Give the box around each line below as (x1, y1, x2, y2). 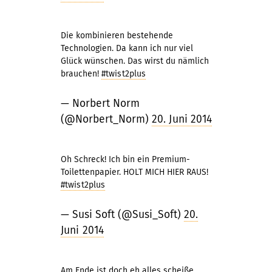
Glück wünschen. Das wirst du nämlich (61, 56, 209, 66)
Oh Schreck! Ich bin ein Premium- (61, 154, 190, 165)
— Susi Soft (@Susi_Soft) (61, 208, 184, 221)
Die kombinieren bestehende (61, 30, 173, 41)
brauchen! (61, 69, 101, 79)
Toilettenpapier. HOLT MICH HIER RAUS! (61, 167, 208, 177)
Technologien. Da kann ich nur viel (61, 43, 193, 53)
